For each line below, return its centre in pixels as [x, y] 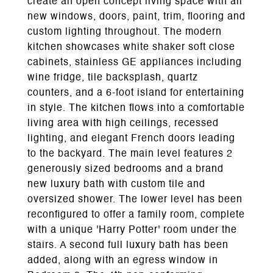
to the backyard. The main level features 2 [130, 154]
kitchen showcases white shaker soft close [131, 48]
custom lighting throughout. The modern [125, 32]
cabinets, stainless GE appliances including [135, 63]
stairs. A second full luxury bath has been [128, 246]
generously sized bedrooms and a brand [126, 169]
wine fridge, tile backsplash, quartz [113, 78]
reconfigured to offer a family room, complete [136, 215]
